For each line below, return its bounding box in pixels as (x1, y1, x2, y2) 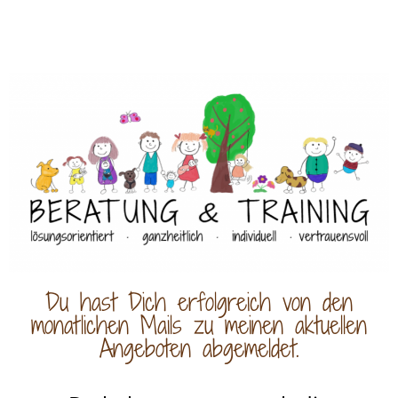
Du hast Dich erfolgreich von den (45, 283, 353, 319)
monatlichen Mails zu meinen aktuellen (31, 306, 367, 342)
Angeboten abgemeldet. (99, 330, 299, 365)
